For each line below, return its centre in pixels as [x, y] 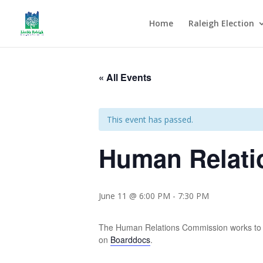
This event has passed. [150, 119]
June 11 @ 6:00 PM [134, 196]
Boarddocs [130, 240]
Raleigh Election [221, 23]
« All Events [125, 77]
